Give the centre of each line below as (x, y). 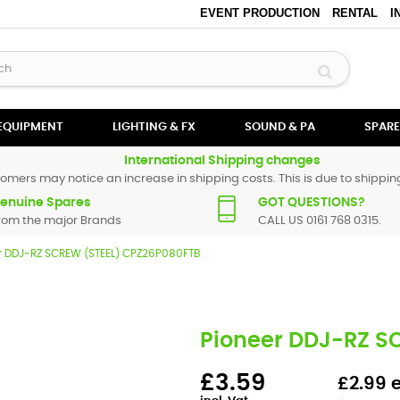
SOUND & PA (280, 127)
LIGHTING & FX (154, 127)
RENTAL (354, 13)
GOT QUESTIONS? (312, 203)
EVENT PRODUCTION (259, 13)
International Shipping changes (222, 161)
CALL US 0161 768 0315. (320, 221)
